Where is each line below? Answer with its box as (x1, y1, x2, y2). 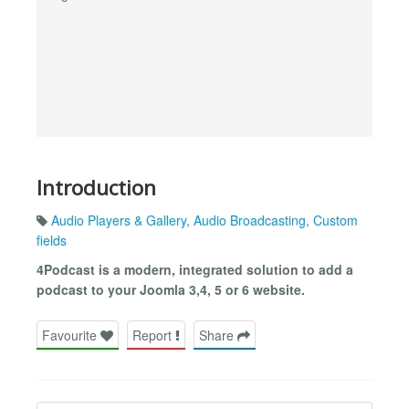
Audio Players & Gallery (51, 211, 186, 230)
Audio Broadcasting (194, 211, 306, 230)
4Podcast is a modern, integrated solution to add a (37, 260, 353, 279)
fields (37, 231, 67, 250)
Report (132, 325, 175, 344)
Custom (313, 211, 358, 230)
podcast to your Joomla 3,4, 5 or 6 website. (37, 280, 305, 299)
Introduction (37, 173, 156, 202)
